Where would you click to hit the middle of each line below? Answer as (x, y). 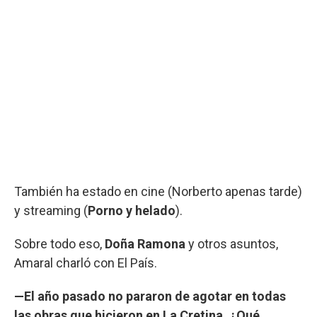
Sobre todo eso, (59, 243)
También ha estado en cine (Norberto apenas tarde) (158, 191)
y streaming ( (51, 210)
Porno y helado (132, 210)
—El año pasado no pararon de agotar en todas (150, 296)
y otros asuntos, (232, 243)
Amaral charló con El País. (86, 263)
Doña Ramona (145, 243)
